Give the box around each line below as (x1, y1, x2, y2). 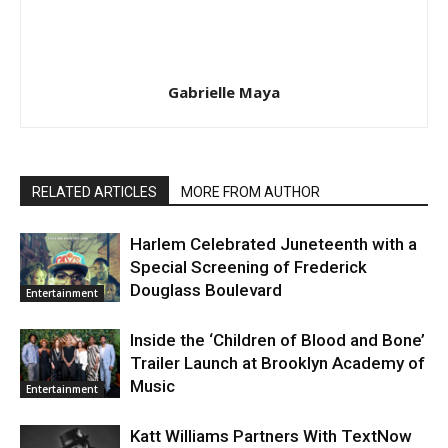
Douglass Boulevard (130, 280, 282, 300)
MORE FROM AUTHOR (181, 184, 320, 200)
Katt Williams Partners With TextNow (130, 426, 412, 446)
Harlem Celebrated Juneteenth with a (130, 234, 417, 254)
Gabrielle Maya (168, 82, 280, 102)
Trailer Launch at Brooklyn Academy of (130, 353, 425, 373)
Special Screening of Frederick (130, 257, 367, 277)
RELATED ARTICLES (32, 184, 157, 200)
